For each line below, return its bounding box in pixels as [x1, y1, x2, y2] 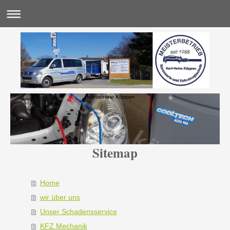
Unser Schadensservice [40, 207, 117, 216]
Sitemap [92, 143, 138, 163]
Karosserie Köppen [86, 93, 135, 100]
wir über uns [40, 193, 80, 202]
